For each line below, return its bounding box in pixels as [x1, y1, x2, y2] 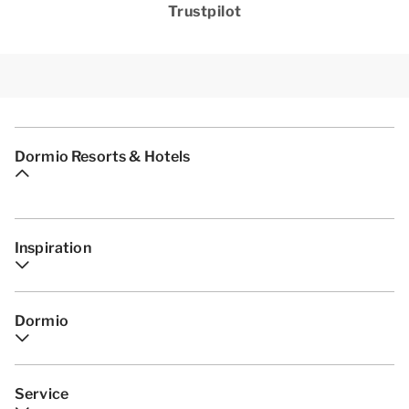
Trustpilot [167, 2, 242, 20]
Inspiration [15, 238, 91, 257]
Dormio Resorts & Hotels [15, 147, 191, 165]
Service [15, 384, 69, 403]
